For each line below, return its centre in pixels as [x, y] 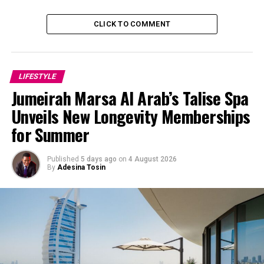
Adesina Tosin [81, 168]
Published [63, 159]
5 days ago [98, 159]
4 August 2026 [152, 159]
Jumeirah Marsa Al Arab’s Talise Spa [130, 98]
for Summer [50, 135]
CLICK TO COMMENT [132, 24]
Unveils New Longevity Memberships [131, 116]
